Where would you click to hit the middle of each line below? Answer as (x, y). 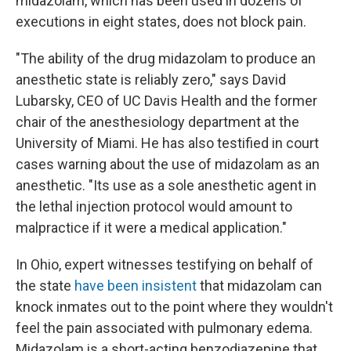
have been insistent (136, 285)
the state (45, 285)
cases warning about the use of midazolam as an (168, 164)
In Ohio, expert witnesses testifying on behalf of (165, 264)
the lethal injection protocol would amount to (154, 206)
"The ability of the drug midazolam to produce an (166, 58)
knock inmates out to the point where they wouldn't (174, 306)
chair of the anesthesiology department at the (157, 121)
